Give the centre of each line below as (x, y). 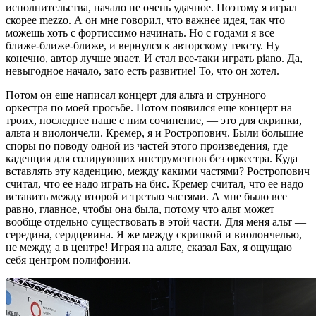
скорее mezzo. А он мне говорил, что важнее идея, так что (145, 20)
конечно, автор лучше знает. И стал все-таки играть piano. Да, (154, 59)
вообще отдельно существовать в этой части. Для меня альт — (156, 222)
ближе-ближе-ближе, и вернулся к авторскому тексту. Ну (143, 46)
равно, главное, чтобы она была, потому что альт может (140, 209)
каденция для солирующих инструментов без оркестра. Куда (152, 159)
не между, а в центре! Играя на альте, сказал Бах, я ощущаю (149, 248)
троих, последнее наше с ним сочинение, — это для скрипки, (154, 121)
